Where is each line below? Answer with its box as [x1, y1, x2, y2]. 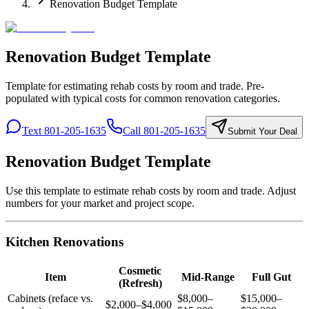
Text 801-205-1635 [22, 124, 106, 137]
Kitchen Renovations [6, 235, 123, 250]
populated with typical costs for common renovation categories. [6, 92, 280, 104]
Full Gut [251, 271, 291, 283]
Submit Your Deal [228, 126, 297, 137]
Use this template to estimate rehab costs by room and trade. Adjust [6, 184, 296, 197]
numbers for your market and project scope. [6, 197, 195, 209]
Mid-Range [181, 271, 235, 283]
